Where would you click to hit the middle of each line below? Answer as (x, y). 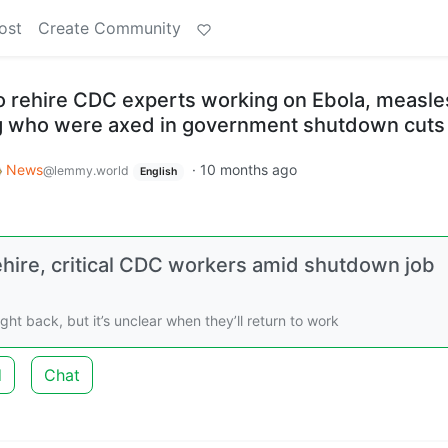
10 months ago (248, 169)
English (158, 171)
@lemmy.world (86, 170)
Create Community (109, 28)
